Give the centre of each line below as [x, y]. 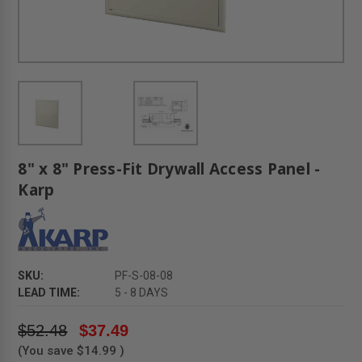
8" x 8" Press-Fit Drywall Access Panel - [169, 169]
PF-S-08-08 [144, 276]
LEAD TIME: [49, 293]
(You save [46, 351]
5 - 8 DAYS [142, 293]
